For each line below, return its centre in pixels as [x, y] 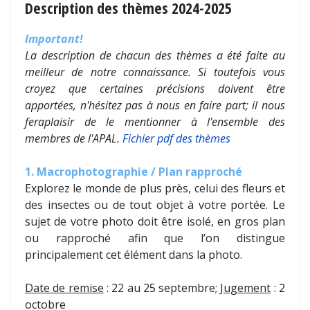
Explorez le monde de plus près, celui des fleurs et [155, 189]
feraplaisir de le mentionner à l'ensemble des [155, 122]
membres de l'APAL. [74, 139]
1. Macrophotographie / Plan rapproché [135, 172]
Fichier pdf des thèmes [176, 139]
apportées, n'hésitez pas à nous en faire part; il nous [155, 106]
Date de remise [64, 288]
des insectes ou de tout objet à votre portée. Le [155, 205]
